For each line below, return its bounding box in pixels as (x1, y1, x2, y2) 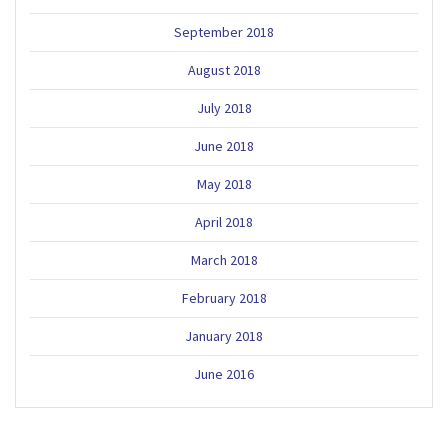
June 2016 (194, 365, 254, 384)
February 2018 (181, 289, 267, 308)
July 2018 (196, 99, 252, 118)
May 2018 (196, 175, 252, 194)
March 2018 (190, 251, 258, 270)
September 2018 (174, 23, 274, 42)
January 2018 (185, 327, 263, 346)
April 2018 (195, 213, 253, 232)
